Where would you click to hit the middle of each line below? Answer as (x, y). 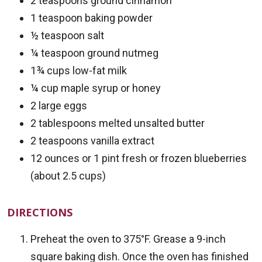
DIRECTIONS (40, 213)
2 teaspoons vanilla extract (92, 141)
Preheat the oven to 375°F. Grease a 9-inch (128, 239)
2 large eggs (59, 106)
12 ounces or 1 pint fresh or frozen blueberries (139, 158)
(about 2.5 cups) (68, 176)
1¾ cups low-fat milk (79, 71)
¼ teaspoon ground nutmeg (94, 53)
